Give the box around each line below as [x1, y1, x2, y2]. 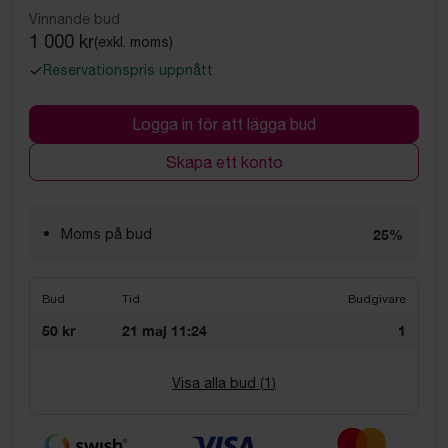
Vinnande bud [29, 11, 120, 27]
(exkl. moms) [94, 33, 173, 50]
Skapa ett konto [165, 153, 283, 171]
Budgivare [348, 292, 406, 306]
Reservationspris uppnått [43, 62, 213, 78]
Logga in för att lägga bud [132, 115, 316, 133]
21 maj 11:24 [122, 322, 207, 339]
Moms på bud [61, 226, 152, 242]
